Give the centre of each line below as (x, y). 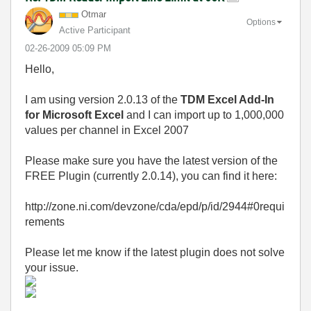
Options (261, 22)
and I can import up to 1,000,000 (205, 115)
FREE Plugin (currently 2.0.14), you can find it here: (151, 176)
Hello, (40, 69)
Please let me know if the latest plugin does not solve (155, 252)
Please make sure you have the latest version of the (151, 161)
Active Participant (95, 30)
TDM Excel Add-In (227, 100)
